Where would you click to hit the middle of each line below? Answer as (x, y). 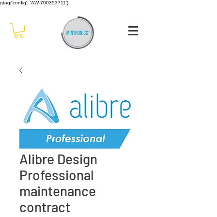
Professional (57, 175)
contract (45, 207)
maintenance (58, 191)
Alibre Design (58, 159)
